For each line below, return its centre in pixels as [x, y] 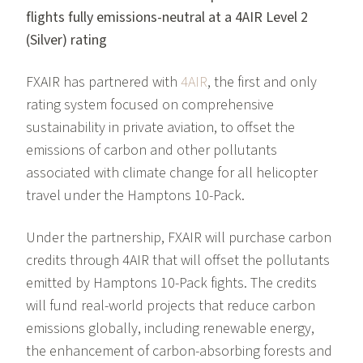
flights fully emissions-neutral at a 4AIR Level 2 [167, 18]
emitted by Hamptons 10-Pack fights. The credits [171, 284]
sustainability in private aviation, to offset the [160, 128]
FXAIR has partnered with [103, 83]
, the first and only [262, 83]
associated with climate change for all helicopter [172, 173]
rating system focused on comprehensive [150, 105]
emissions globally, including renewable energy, [170, 329]
